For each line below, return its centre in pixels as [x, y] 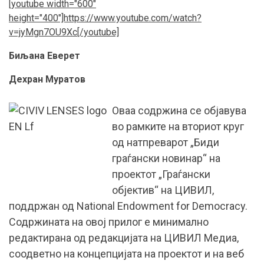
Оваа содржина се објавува [179, 111]
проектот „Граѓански [161, 174]
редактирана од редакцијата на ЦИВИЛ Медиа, [124, 238]
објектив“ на [143, 190]
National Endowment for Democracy [161, 206]
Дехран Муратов [47, 80]
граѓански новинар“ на [166, 159]
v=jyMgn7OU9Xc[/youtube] [64, 32]
